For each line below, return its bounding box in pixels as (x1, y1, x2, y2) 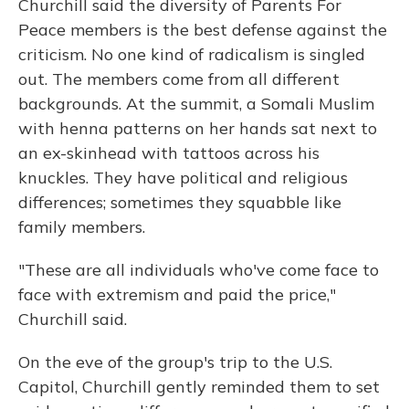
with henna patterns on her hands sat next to (18, 118, 377, 139)
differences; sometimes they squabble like (18, 192, 341, 213)
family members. (18, 216, 145, 237)
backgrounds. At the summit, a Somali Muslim (18, 93, 374, 114)
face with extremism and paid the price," (18, 284, 336, 305)
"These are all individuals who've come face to (18, 259, 379, 280)
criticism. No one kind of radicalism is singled (18, 44, 365, 65)
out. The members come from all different (18, 68, 340, 89)
